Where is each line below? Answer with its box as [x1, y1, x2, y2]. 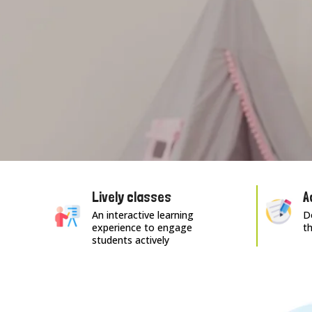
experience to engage [92, 221, 193, 234]
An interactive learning [92, 208, 194, 221]
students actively [92, 233, 170, 247]
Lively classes [92, 189, 172, 205]
